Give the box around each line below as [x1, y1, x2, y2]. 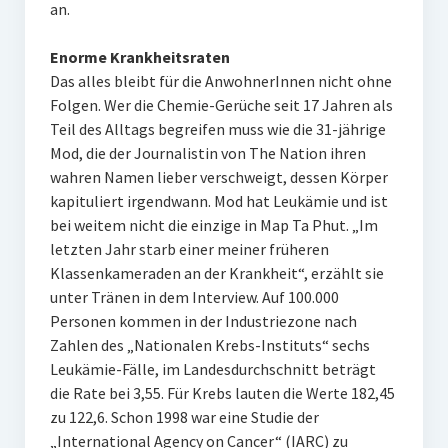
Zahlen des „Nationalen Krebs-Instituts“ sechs [49, 335, 370, 356]
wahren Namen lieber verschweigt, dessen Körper [49, 167, 388, 188]
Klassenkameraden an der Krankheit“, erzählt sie [49, 263, 384, 284]
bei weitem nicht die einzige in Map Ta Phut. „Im [49, 215, 378, 236]
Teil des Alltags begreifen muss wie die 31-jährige [49, 119, 386, 140]
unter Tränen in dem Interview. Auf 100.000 [49, 287, 339, 308]
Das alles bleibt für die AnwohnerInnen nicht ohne [49, 71, 392, 92]
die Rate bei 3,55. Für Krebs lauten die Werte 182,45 [49, 383, 395, 404]
